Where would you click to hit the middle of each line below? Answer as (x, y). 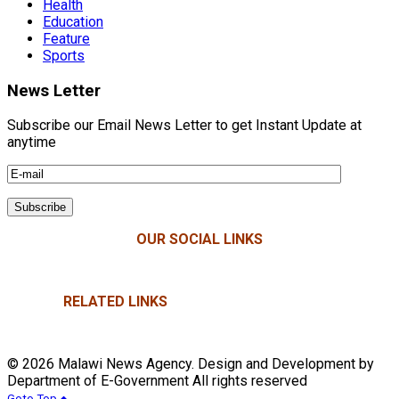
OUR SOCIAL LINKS (199, 240)
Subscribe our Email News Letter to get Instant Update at (184, 126)
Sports (64, 56)
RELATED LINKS (108, 302)
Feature (66, 39)
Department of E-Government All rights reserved (157, 381)
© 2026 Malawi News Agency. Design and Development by (191, 364)
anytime (32, 142)
